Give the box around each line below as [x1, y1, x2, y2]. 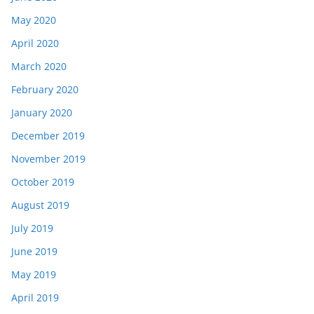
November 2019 [11, 152, 86, 165]
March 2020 [11, 60, 67, 73]
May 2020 [11, 13, 56, 27]
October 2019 [11, 175, 74, 189]
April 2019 [11, 291, 59, 304]
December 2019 [11, 129, 85, 142]
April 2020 [11, 36, 59, 50]
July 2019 [11, 221, 53, 235]
